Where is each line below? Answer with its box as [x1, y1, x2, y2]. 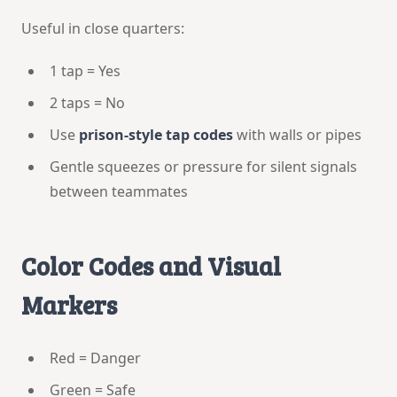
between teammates [50, 181, 188, 201]
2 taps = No [50, 92, 125, 113]
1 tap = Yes [50, 60, 121, 81]
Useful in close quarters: [21, 18, 184, 38]
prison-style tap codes [79, 124, 233, 144]
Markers [21, 287, 117, 322]
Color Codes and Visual [21, 248, 281, 283]
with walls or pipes [233, 124, 362, 144]
